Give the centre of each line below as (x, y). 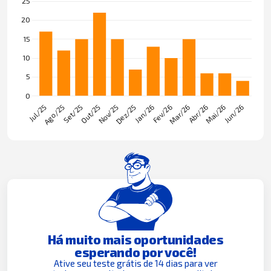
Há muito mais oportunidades (135, 239)
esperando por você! (135, 252)
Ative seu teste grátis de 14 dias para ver (135, 263)
